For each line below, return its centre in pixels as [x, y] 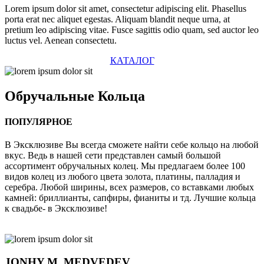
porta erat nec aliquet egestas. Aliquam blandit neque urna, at [117, 19]
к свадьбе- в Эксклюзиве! [56, 209]
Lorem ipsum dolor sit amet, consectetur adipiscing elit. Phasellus [126, 8]
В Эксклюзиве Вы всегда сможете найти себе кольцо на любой [132, 145]
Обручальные [51, 96]
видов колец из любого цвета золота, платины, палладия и [123, 177]
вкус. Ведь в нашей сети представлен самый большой [113, 156]
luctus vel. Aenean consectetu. [61, 40]
